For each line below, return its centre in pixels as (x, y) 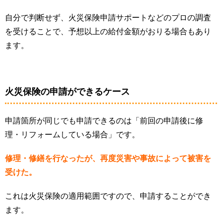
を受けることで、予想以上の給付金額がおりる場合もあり (108, 32)
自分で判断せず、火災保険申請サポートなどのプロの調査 (108, 18)
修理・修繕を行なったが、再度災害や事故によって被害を (108, 159)
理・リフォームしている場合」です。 (72, 135)
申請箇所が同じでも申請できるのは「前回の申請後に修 (104, 121)
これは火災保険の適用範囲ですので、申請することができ (108, 196)
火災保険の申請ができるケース (67, 92)
